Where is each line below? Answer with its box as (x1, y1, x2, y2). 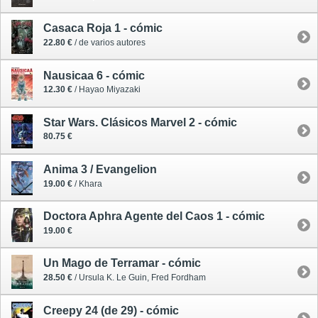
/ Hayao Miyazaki (72, 84, 141, 95)
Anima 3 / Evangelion (43, 163, 157, 175)
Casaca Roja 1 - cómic (43, 22, 163, 35)
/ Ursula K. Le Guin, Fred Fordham (72, 272, 206, 283)
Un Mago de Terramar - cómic (43, 257, 201, 270)
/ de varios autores (72, 38, 146, 48)
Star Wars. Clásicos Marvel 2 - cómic (43, 116, 237, 128)
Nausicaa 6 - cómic (43, 69, 145, 82)
